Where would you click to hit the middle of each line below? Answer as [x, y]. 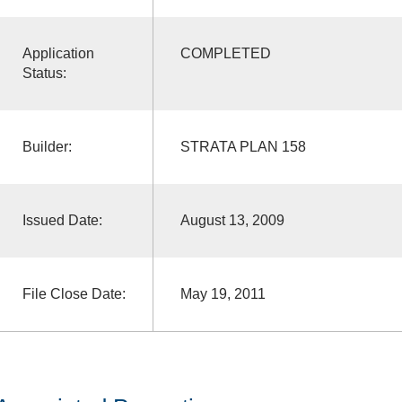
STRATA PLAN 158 [243, 146]
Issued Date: [62, 220]
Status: [44, 73]
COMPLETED [225, 53]
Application [58, 53]
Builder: [47, 146]
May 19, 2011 [223, 293]
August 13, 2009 [232, 220]
